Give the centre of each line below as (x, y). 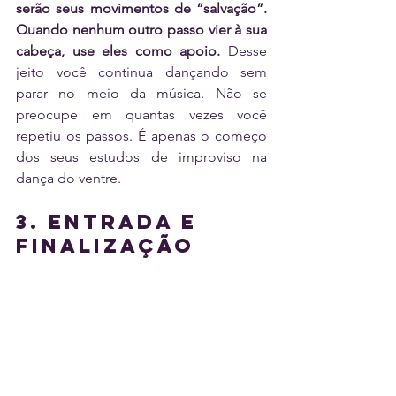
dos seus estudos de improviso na (141, 156)
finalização (106, 245)
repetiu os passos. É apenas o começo (141, 135)
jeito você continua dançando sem (141, 72)
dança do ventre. (69, 178)
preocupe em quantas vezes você (141, 114)
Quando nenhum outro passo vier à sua (141, 29)
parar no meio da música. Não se (141, 93)
